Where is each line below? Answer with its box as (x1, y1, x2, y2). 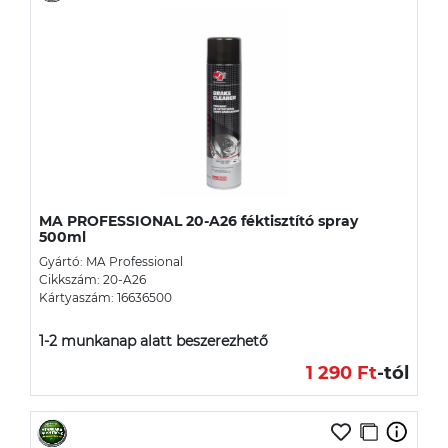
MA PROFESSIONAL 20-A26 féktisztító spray (39, 211, 358, 230)
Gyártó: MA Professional (39, 253, 183, 269)
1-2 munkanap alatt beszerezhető (39, 331, 268, 350)
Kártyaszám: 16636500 (39, 289, 172, 305)
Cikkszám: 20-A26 (39, 271, 146, 287)
